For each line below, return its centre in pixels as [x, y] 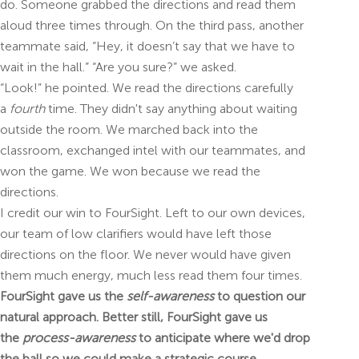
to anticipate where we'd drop [223, 337]
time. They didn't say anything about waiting [173, 108]
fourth [27, 108]
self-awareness [170, 296]
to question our [260, 296]
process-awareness [79, 337]
